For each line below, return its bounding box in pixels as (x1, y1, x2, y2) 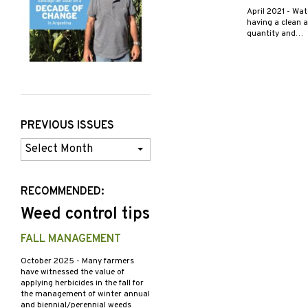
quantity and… (246, 28, 303, 40)
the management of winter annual (21, 289, 150, 300)
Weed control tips (21, 204, 150, 225)
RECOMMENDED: (21, 185, 104, 199)
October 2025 (21, 256, 76, 267)
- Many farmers (76, 256, 134, 267)
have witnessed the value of (21, 267, 124, 278)
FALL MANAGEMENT (21, 232, 121, 247)
